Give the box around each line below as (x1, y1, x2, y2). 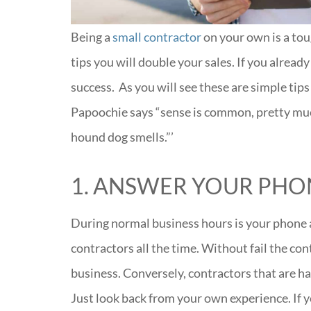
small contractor (112, 28, 202, 44)
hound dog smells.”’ (71, 128, 174, 144)
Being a (71, 28, 113, 44)
